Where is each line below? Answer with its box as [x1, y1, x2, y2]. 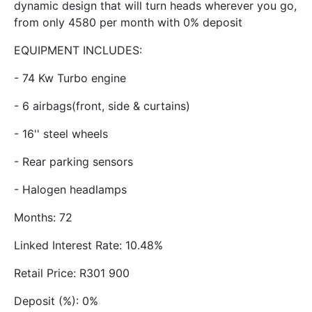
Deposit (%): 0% [14, 293, 98, 308]
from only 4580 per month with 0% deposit [14, 15, 242, 29]
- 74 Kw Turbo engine [14, 70, 126, 85]
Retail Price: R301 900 [14, 265, 130, 280]
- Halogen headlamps [14, 182, 127, 196]
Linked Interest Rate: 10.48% [14, 237, 163, 252]
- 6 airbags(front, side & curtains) [14, 98, 190, 113]
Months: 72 [14, 210, 72, 224]
